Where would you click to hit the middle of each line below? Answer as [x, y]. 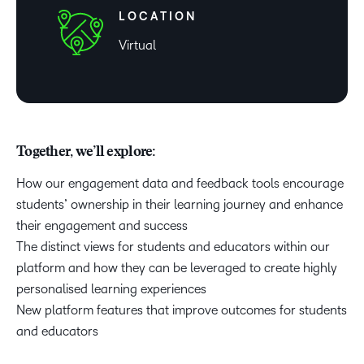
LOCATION [158, 16]
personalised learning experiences [111, 288]
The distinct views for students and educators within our [173, 246]
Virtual [138, 45]
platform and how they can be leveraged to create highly [177, 267]
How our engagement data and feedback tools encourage [180, 183]
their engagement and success [102, 225]
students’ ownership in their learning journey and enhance [180, 204]
